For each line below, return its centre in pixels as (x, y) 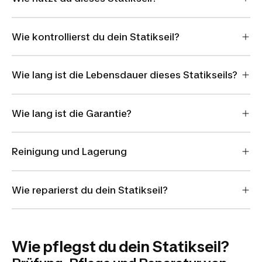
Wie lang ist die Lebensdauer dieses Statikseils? (125, 75)
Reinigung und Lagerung (69, 151)
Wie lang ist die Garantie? (72, 113)
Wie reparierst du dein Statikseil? (90, 190)
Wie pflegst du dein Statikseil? (120, 247)
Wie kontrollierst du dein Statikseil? (96, 37)
